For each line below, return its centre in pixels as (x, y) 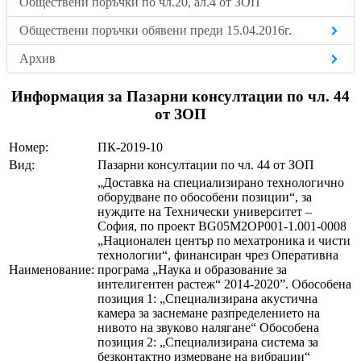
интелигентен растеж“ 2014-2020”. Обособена (224, 284)
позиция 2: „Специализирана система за (208, 342)
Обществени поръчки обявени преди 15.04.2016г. (156, 30)
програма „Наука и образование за (192, 270)
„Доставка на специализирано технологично (221, 183)
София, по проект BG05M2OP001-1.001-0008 (222, 226)
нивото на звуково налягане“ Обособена (208, 328)
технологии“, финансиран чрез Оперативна (218, 255)
